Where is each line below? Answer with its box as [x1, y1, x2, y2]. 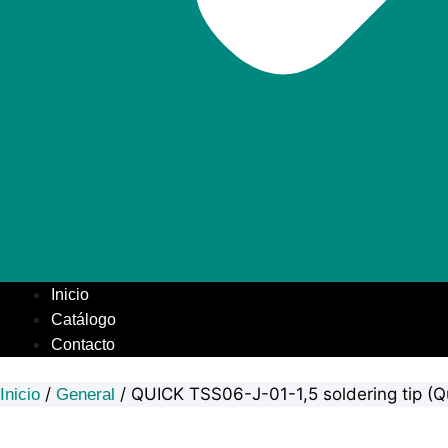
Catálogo [51, 310, 116, 328]
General [56, 385, 115, 404]
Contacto [51, 335, 115, 353]
